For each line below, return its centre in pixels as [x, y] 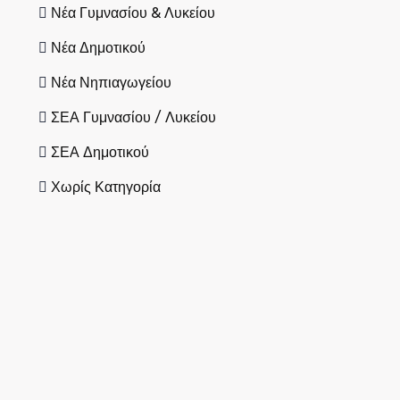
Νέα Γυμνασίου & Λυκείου [133, 13]
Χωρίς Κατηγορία [105, 187]
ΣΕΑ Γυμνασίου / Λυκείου [133, 117]
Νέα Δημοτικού [98, 48]
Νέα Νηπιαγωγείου [111, 83]
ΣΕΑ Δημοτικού [100, 152]
